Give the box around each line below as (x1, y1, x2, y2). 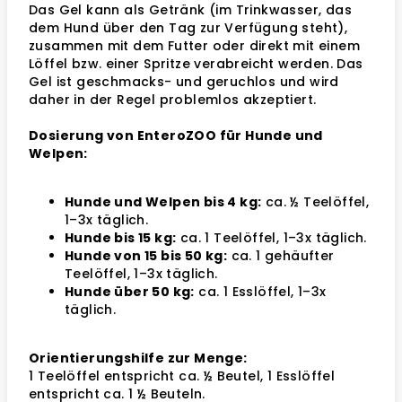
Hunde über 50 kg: (65, 283, 195, 301)
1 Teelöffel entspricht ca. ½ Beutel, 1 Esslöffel (29, 367, 336, 385)
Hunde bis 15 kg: (65, 229, 177, 247)
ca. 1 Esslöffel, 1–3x (194, 283, 327, 301)
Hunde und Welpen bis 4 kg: (65, 193, 262, 211)
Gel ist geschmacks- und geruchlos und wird (29, 73, 339, 91)
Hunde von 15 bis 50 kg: (65, 247, 228, 265)
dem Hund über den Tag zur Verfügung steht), (29, 19, 348, 37)
